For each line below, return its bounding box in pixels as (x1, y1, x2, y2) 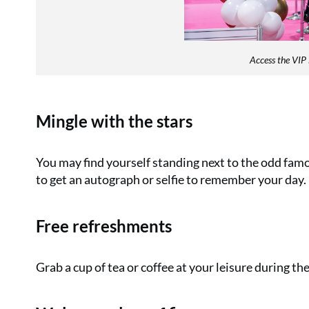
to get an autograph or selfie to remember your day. (36, 172, 306, 188)
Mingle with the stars (36, 111, 192, 132)
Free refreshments (36, 216, 172, 237)
